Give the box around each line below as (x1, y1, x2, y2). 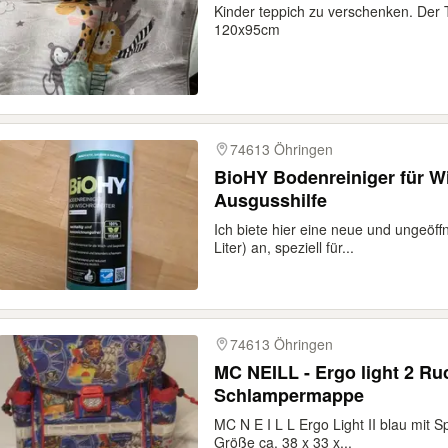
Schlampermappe (214, 382, 364, 408)
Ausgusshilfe (214, 187, 327, 213)
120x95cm (214, 19, 280, 39)
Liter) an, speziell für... (214, 237, 354, 257)
